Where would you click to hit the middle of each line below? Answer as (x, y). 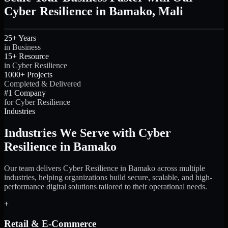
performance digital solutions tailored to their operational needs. (106, 186)
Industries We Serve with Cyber (88, 133)
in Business (22, 47)
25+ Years (20, 38)
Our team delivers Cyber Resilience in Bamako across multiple (105, 168)
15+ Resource (26, 56)
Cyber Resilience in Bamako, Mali (94, 11)
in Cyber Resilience (36, 66)
